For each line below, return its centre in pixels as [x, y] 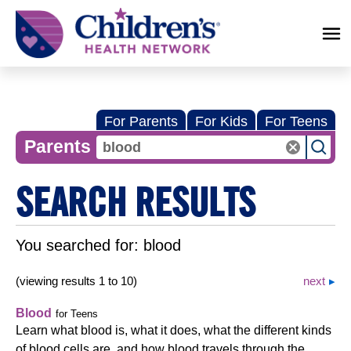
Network [30, 37]
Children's [33, 14]
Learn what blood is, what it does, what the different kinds [174, 330]
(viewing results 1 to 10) [76, 281]
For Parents [141, 121]
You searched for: [80, 245]
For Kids [221, 121]
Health [27, 25]
